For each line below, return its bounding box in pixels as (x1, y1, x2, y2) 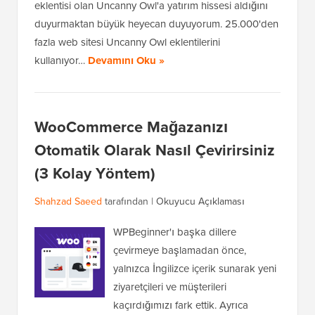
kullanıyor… (34, 53, 88, 68)
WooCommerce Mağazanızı (34, 115, 228, 139)
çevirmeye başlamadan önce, (113, 243, 246, 258)
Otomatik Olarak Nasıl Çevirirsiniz (34, 139, 275, 162)
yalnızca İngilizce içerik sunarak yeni (113, 261, 276, 276)
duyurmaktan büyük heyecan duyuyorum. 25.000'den (34, 16, 278, 32)
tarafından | (102, 194, 156, 209)
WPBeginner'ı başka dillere (113, 224, 236, 240)
